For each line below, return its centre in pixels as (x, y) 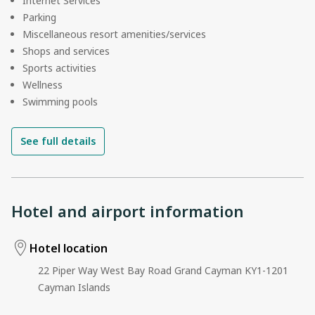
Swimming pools (60, 101)
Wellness (43, 84)
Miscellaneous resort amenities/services (114, 34)
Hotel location (69, 248)
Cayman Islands (75, 287)
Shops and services (66, 51)
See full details (58, 141)
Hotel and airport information (128, 211)
